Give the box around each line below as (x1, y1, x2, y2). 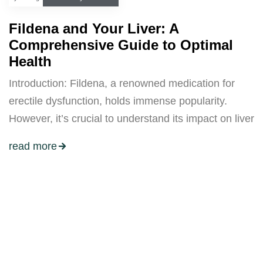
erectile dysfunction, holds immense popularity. (9, 95, 227, 107)
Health (9, 53, 52, 69)
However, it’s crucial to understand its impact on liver (9, 113, 254, 124)
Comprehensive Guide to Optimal (9, 37, 233, 53)
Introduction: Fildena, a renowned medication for (9, 77, 235, 89)
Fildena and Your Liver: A (9, 21, 178, 36)
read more (9, 140, 57, 153)
